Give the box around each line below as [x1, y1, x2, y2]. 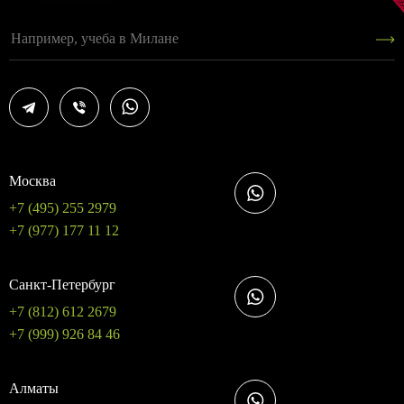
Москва [9, 173, 56, 188]
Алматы [9, 381, 59, 396]
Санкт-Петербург [9, 277, 115, 292]
